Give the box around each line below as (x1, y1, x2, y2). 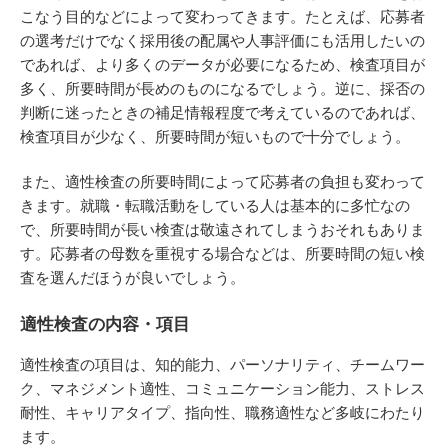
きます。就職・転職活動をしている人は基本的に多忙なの (20, 196, 410, 214)
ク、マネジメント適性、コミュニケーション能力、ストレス (20, 379, 425, 397)
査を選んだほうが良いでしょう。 (20, 268, 245, 286)
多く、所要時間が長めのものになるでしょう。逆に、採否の (20, 79, 425, 97)
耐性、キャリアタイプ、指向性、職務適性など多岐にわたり (20, 403, 425, 421)
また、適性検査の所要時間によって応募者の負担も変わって (20, 172, 425, 190)
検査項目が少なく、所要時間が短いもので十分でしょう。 (20, 127, 410, 145)
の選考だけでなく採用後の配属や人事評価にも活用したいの (20, 31, 425, 49)
